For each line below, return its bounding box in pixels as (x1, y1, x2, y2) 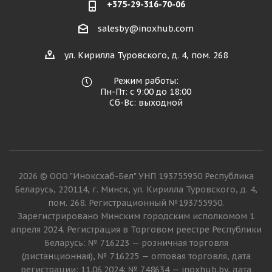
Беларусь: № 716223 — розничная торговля (44, 237, 228, 249)
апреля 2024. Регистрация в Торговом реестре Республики (10, 224, 262, 236)
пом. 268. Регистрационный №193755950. (48, 197, 224, 209)
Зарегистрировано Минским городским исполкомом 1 (18, 211, 254, 222)
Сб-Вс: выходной (109, 97, 183, 109)
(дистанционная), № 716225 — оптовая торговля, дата (21, 251, 251, 262)
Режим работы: (113, 75, 178, 87)
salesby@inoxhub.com (98, 23, 194, 35)
